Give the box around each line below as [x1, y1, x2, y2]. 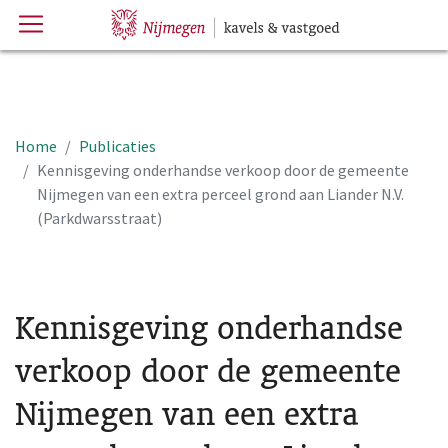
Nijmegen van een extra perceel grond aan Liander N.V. [37, 184, 404, 204]
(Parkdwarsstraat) [37, 208, 162, 228]
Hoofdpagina [106, 7, 219, 33]
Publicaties [79, 136, 156, 156]
